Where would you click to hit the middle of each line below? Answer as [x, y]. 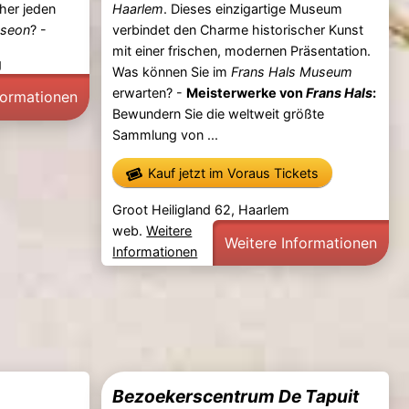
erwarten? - [150, 92]
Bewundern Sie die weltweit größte [219, 113]
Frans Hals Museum [292, 71]
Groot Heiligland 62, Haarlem [201, 209]
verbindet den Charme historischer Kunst [238, 29]
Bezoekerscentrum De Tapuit [236, 396]
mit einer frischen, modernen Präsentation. [242, 50]
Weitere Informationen [301, 242]
